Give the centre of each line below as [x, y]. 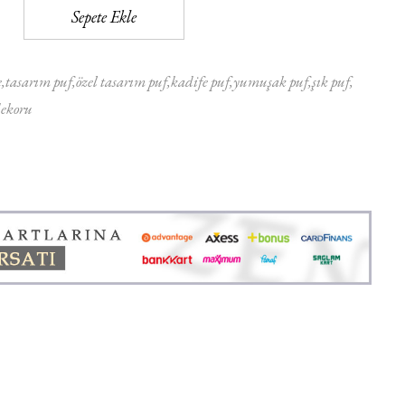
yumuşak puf [271, 81]
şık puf [331, 81]
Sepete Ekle [104, 16]
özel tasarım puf [122, 81]
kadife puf [200, 81]
